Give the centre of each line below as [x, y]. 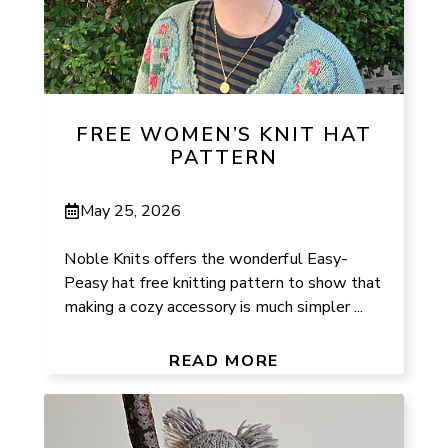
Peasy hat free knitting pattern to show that [223, 282]
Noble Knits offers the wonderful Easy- [206, 258]
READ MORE [224, 360]
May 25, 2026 [131, 210]
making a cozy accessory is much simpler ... [214, 306]
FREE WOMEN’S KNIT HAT [224, 135]
